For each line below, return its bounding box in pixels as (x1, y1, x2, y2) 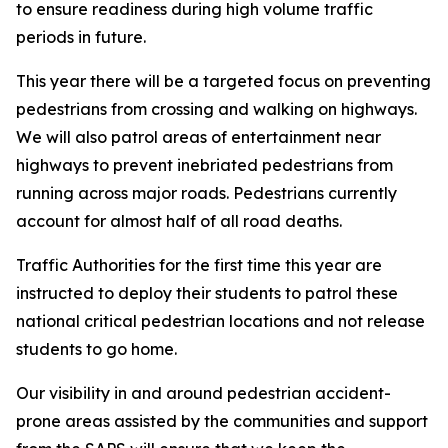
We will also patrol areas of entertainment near (16, 127, 381, 147)
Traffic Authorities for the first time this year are (16, 255, 382, 275)
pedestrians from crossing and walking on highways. (16, 99, 417, 119)
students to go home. (16, 339, 177, 359)
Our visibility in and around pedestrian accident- (16, 383, 391, 403)
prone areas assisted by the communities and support (16, 411, 428, 431)
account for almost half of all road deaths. (16, 211, 342, 231)
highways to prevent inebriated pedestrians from (16, 155, 393, 175)
